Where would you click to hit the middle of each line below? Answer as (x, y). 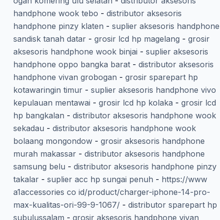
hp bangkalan (39, 116)
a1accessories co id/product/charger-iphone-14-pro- (111, 192)
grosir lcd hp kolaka (136, 103)
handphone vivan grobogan (65, 77)
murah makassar (44, 154)
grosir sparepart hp (161, 77)
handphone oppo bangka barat (71, 65)
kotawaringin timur (48, 90)
